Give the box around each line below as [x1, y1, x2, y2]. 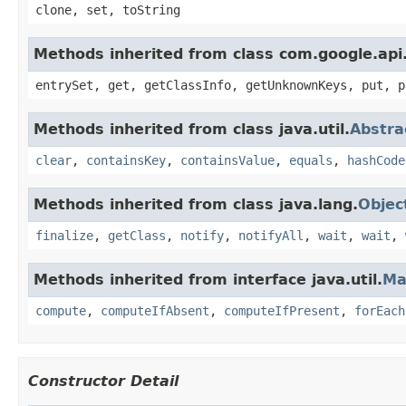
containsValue [180, 152, 275, 168]
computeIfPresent [224, 303, 340, 318]
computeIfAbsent [101, 303, 209, 318]
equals [289, 152, 333, 168]
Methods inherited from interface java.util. [34, 270, 382, 288]
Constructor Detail [28, 372, 179, 390]
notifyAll [238, 227, 304, 243]
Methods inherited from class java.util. [34, 120, 350, 138]
